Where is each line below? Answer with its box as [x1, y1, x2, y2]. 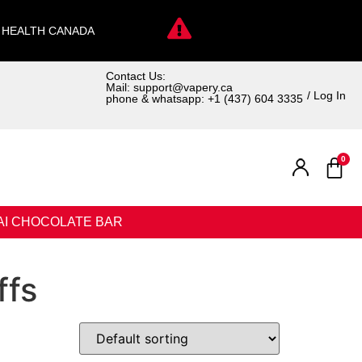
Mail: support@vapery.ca [106, 81, 233, 94]
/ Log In [307, 89, 346, 102]
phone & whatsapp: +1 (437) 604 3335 [106, 92, 303, 105]
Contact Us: [106, 69, 166, 82]
